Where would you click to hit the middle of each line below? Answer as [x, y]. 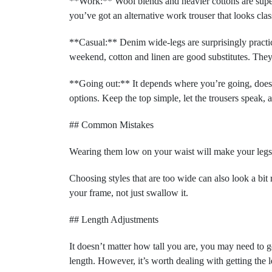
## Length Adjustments [114, 219]
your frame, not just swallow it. [129, 193]
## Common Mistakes [111, 125]
